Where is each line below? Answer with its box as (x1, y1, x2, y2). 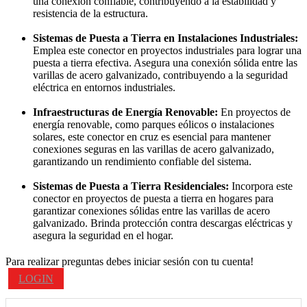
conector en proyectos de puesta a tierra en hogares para (33, 192, 273, 204)
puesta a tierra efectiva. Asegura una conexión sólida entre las (33, 56, 297, 69)
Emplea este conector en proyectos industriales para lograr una (33, 44, 302, 56)
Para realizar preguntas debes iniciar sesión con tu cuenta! (5, 255, 254, 267)
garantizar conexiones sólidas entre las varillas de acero (33, 204, 270, 217)
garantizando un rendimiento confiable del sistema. (33, 155, 251, 167)
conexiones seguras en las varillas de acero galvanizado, (33, 143, 274, 155)
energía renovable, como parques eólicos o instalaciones (33, 118, 274, 130)
